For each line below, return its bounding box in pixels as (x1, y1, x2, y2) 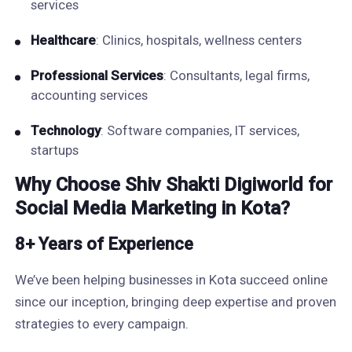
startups (30, 142, 79, 158)
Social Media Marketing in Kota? (14, 197, 290, 219)
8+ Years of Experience (14, 234, 193, 254)
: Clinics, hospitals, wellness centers (95, 32, 302, 48)
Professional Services (30, 68, 163, 83)
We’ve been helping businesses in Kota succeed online (14, 272, 328, 288)
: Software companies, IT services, (100, 123, 299, 138)
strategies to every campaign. (14, 316, 189, 332)
